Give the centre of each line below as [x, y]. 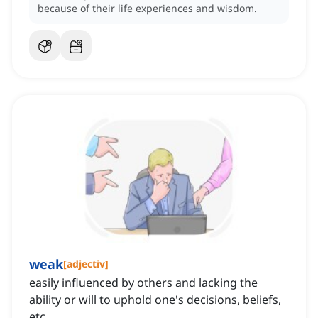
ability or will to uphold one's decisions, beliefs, [155, 300]
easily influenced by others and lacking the [143, 283]
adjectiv [86, 264]
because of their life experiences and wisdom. [147, 9]
